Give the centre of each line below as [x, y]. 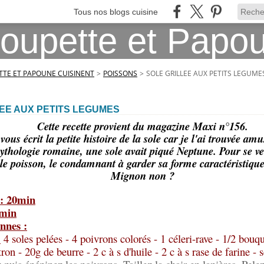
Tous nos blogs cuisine [116, 11]
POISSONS [120, 73]
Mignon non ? [143, 176]
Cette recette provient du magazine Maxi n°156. [143, 126]
